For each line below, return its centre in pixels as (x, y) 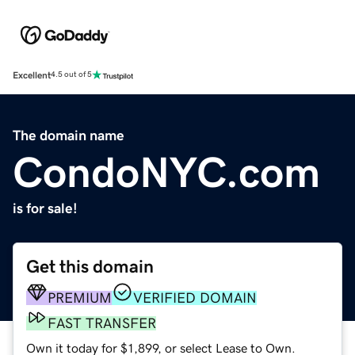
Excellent (32, 75)
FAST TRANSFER (102, 323)
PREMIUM (80, 298)
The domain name (69, 135)
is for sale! (45, 208)
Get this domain (90, 266)
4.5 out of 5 (71, 75)
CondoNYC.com (166, 172)
